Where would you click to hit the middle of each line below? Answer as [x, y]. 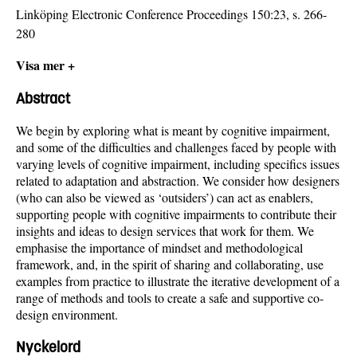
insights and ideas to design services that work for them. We [165, 231]
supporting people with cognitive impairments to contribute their [176, 214]
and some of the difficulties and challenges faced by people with [176, 147]
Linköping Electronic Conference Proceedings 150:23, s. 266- [171, 14]
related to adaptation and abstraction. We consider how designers [178, 181]
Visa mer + [45, 65]
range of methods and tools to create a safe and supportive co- [170, 298]
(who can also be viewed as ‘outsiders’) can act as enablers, [165, 198]
